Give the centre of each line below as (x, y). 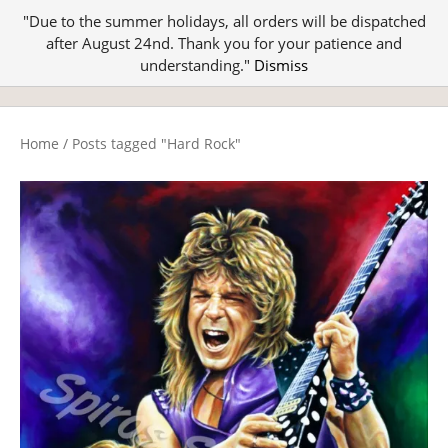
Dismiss (281, 65)
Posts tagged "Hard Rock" (156, 143)
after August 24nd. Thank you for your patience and (224, 43)
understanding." (197, 65)
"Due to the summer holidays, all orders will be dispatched (224, 21)
